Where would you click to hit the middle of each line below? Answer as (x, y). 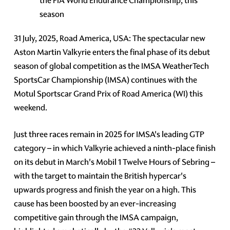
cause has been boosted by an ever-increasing (95, 203)
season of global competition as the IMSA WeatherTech (112, 66)
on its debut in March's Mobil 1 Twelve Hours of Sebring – (115, 162)
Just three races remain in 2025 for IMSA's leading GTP (109, 134)
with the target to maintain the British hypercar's (100, 176)
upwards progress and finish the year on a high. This (105, 189)
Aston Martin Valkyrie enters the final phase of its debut (112, 52)
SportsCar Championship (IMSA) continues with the (106, 80)
